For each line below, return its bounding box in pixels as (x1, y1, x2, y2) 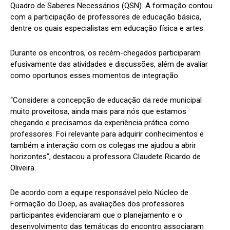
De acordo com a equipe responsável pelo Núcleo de (10, 187, 188, 197)
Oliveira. (10, 163, 36, 172)
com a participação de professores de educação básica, (10, 12, 201, 22)
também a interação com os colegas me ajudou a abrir (10, 140, 196, 150)
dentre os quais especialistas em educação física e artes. (10, 23, 205, 33)
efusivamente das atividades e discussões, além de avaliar (10, 59, 208, 69)
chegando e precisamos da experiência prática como (10, 118, 189, 127)
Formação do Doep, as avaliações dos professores (10, 199, 184, 208)
